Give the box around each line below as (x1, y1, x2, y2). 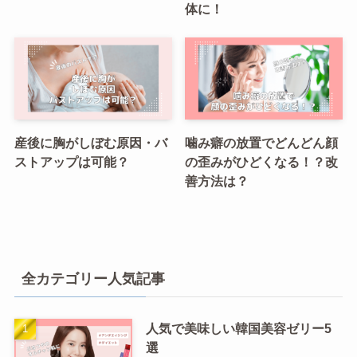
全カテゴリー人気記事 (21, 271, 165, 288)
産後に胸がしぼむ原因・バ (14, 135, 167, 150)
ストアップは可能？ (14, 154, 129, 169)
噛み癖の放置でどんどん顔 (185, 135, 339, 150)
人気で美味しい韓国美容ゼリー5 (145, 321, 331, 336)
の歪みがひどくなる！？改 (185, 154, 339, 169)
